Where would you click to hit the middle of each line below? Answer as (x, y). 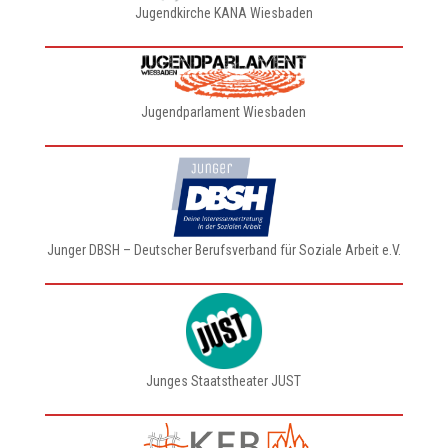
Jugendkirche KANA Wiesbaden (223, 13)
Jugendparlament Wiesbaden (224, 112)
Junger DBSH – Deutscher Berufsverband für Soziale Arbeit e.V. (223, 250)
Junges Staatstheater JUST (224, 381)
